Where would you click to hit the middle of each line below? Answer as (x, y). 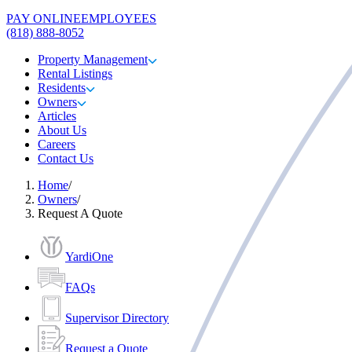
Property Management (93, 59)
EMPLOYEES (119, 18)
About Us (62, 130)
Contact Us (66, 158)
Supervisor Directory (117, 318)
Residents (62, 88)
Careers (57, 144)
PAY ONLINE (44, 18)
